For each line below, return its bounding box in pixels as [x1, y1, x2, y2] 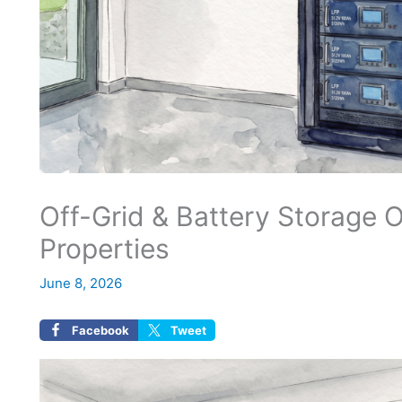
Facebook [72, 322, 129, 337]
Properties [39, 232, 170, 265]
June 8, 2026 [39, 274, 122, 292]
